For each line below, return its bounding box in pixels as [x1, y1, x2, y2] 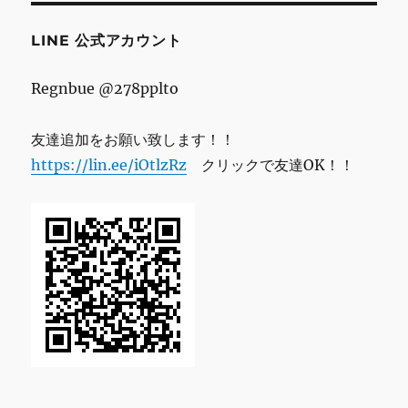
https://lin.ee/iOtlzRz [31, 156, 188, 175]
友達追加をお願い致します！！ [31, 130, 236, 149]
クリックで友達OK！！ [187, 156, 355, 175]
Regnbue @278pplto [31, 79, 179, 98]
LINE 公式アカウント [31, 32, 182, 50]
